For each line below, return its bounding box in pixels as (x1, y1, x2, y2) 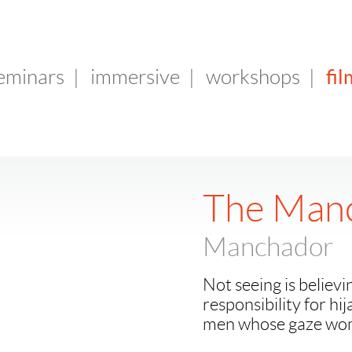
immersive (90, 66, 180, 88)
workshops (206, 66, 300, 88)
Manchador (203, 233, 334, 262)
